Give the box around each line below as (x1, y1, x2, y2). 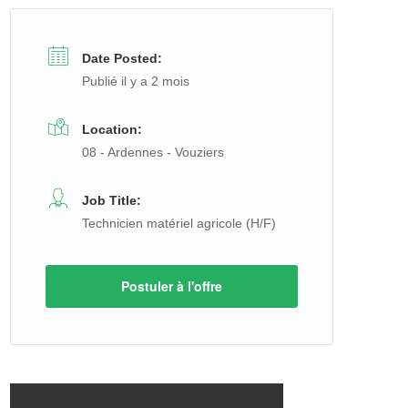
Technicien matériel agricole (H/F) (82, 216, 276, 230)
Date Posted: (82, 51, 162, 66)
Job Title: (82, 193, 141, 208)
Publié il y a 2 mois (82, 74, 189, 88)
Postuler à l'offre (121, 277, 222, 295)
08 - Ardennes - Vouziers (82, 145, 224, 159)
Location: (82, 122, 142, 137)
